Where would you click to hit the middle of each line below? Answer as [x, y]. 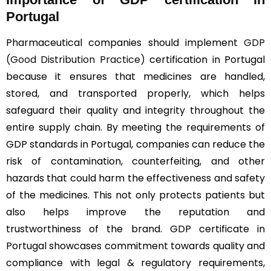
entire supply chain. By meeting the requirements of [135, 127]
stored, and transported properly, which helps [135, 93]
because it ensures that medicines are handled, [135, 76]
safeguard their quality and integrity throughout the [135, 110]
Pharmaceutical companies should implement [125, 42]
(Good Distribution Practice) [76, 59]
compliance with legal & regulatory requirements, [135, 263]
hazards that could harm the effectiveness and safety [135, 178]
